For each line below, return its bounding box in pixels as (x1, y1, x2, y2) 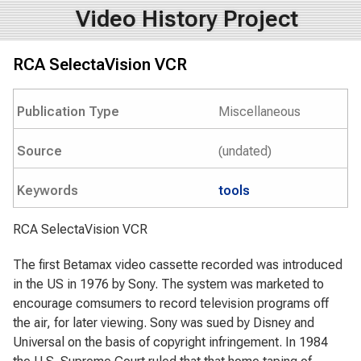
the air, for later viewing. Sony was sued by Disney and (13, 315, 314, 330)
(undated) (218, 143, 272, 159)
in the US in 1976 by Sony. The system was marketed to (13, 276, 324, 292)
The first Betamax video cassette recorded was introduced (13, 257, 342, 272)
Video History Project (75, 6, 298, 32)
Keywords (17, 183, 78, 198)
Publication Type (17, 104, 119, 119)
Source (17, 143, 62, 159)
